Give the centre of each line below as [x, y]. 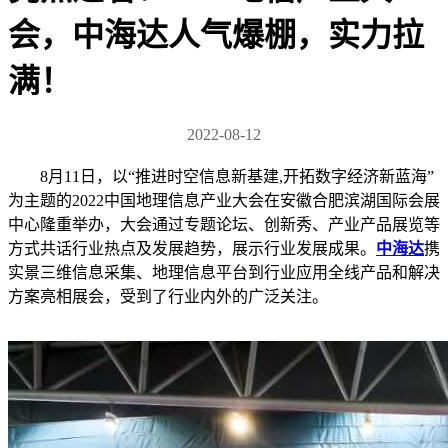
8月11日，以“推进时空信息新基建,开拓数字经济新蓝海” [237, 176]
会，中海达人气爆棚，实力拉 [216, 35]
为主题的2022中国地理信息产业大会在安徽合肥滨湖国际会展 [224, 200]
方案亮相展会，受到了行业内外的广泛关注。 [168, 296]
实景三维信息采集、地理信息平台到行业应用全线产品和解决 [224, 272]
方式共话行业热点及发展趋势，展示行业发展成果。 [192, 248]
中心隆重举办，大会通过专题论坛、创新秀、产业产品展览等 [224, 224]
